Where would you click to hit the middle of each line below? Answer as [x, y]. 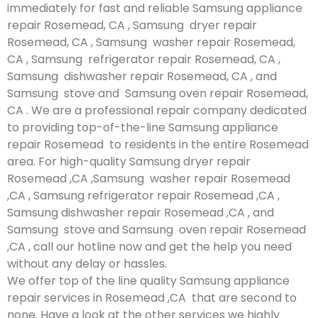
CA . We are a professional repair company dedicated [157, 110]
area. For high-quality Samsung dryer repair [129, 161]
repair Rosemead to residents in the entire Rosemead [158, 144]
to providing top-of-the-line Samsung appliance [143, 127]
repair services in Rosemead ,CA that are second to [152, 297]
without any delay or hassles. [87, 263]
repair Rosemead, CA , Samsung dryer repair [132, 25]
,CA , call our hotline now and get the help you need [149, 246]
